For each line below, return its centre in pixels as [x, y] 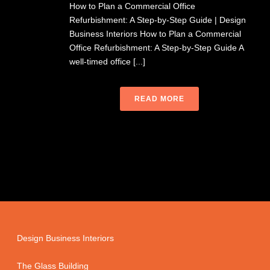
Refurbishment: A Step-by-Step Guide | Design [158, 20]
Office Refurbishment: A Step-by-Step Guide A [156, 48]
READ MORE [159, 99]
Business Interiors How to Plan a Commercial [155, 34]
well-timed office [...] [107, 61]
